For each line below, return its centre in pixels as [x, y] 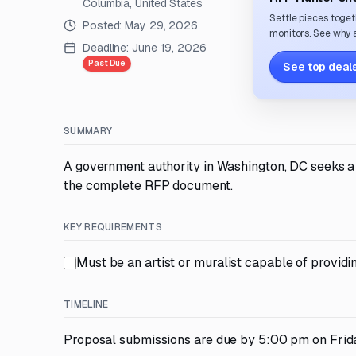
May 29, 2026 [162, 25]
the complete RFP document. [148, 186]
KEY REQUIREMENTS [113, 227]
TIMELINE [86, 304]
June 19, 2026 [169, 48]
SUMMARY [88, 131]
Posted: [104, 25]
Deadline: [106, 48]
